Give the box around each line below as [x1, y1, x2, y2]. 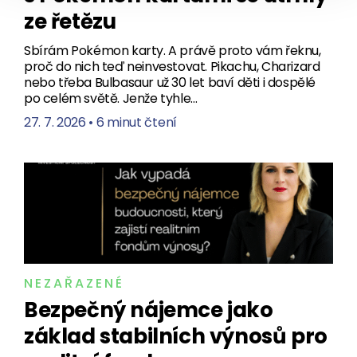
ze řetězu [24, 6, 116, 36]
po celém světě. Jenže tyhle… [24, 88, 198, 108]
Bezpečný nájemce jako [24, 295, 273, 324]
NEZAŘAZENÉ [24, 273, 124, 292]
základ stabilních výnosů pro [24, 321, 328, 351]
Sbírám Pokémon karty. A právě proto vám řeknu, [24, 41, 321, 60]
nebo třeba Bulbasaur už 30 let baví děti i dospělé [24, 73, 316, 92]
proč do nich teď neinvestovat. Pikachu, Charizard [24, 57, 320, 76]
